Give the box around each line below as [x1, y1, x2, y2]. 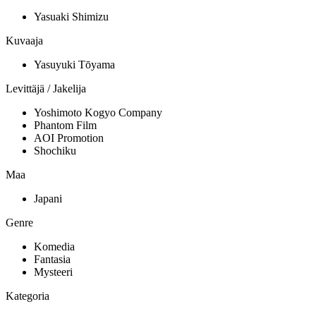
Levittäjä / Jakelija [6, 83, 86, 95]
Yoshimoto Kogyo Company [34, 107, 162, 119]
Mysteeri [34, 266, 73, 279]
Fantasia [34, 253, 71, 266]
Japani [34, 193, 62, 205]
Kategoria [6, 290, 49, 303]
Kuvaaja [6, 35, 43, 47]
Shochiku [34, 145, 76, 157]
